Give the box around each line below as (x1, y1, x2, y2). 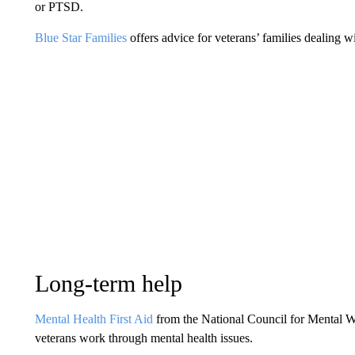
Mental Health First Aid (34, 311, 153, 326)
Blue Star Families (34, 30, 127, 44)
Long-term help (34, 269, 182, 296)
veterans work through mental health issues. (34, 330, 253, 345)
